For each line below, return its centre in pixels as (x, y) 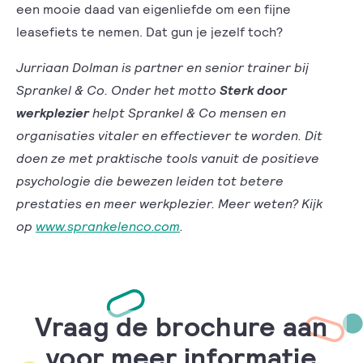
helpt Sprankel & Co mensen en (188, 112)
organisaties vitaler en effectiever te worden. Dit (169, 135)
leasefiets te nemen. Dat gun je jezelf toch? (149, 31)
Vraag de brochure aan (181, 325)
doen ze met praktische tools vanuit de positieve (168, 158)
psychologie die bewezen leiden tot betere (150, 180)
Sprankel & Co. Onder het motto (118, 90)
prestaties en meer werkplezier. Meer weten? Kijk (169, 203)
